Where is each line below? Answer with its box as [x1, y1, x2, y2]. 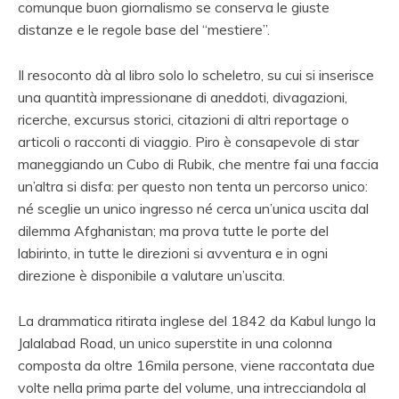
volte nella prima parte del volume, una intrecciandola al [18, 378, 366, 396]
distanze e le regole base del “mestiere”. [18, 20, 270, 38]
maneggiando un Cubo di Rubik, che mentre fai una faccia [18, 154, 379, 173]
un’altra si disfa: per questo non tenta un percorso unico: [18, 176, 368, 195]
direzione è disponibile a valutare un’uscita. [18, 265, 285, 284]
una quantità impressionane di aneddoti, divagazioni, [18, 87, 347, 106]
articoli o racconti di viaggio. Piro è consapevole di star [18, 132, 359, 151]
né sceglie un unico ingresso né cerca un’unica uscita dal [18, 199, 369, 217]
